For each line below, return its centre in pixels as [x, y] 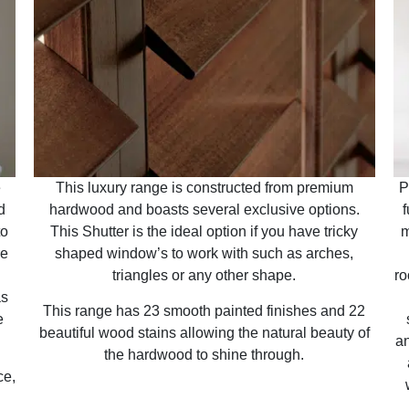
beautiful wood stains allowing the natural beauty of [204, 332]
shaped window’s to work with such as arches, [204, 254]
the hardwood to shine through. [204, 354]
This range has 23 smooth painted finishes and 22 [204, 310]
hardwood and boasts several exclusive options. [204, 210]
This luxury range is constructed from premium [204, 188]
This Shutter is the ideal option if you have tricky [204, 232]
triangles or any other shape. [204, 276]
